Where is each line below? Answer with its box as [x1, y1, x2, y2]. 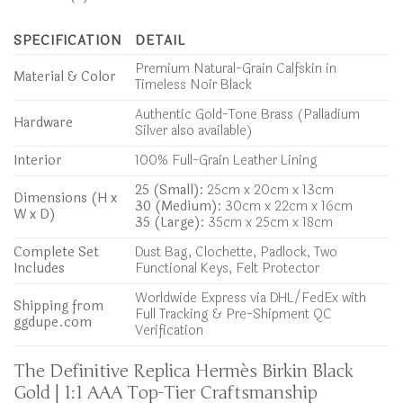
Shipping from [13, 295, 103, 317]
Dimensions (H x [13, 187, 117, 209]
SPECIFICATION [13, 30, 122, 51]
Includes [13, 257, 65, 279]
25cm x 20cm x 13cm [203, 179, 335, 201]
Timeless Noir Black [135, 74, 253, 95]
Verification [135, 319, 204, 341]
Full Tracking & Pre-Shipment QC [135, 303, 333, 325]
